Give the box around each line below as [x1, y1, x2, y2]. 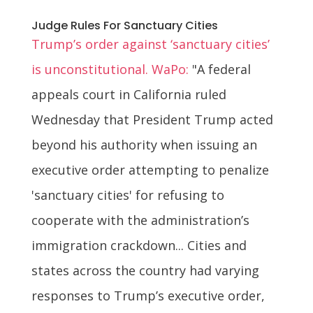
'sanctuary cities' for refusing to [31, 186, 224, 203]
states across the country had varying [31, 261, 259, 279]
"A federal [188, 60, 251, 78]
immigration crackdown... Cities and [31, 236, 247, 254]
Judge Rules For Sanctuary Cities [31, 17, 218, 34]
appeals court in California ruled [31, 85, 226, 103]
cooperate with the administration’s [31, 211, 249, 228]
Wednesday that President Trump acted [31, 110, 273, 128]
